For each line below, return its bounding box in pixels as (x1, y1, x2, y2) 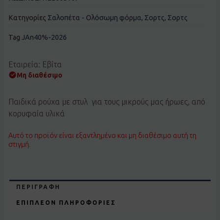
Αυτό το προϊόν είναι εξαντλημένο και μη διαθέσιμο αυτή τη (8, 132, 196, 140)
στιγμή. (8, 140, 30, 149)
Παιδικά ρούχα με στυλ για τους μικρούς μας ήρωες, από (8, 97, 205, 107)
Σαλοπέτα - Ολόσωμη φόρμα (47, 13, 141, 22)
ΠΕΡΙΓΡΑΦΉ (16, 184, 61, 191)
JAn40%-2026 (21, 33, 67, 41)
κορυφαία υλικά (8, 109, 65, 118)
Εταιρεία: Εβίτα (8, 60, 62, 69)
